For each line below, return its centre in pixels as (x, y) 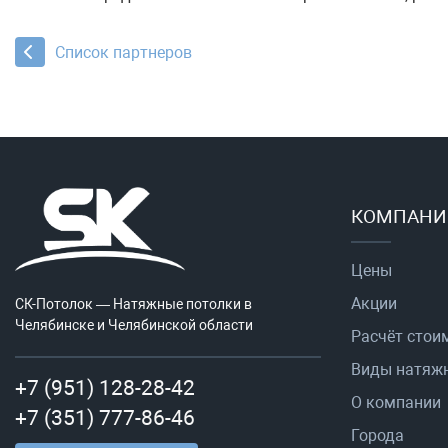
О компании (396, 403)
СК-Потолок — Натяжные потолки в (133, 305)
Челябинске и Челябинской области (134, 326)
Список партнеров (123, 53)
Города (377, 436)
